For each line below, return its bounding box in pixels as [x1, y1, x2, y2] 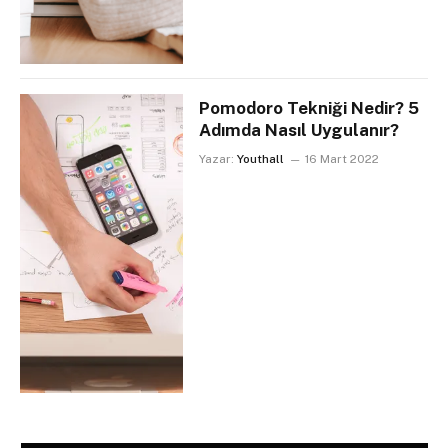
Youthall [237, 151, 285, 166]
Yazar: [199, 151, 235, 166]
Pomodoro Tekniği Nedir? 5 [199, 97, 420, 118]
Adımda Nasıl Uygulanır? [199, 119, 400, 140]
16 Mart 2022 [305, 151, 380, 166]
